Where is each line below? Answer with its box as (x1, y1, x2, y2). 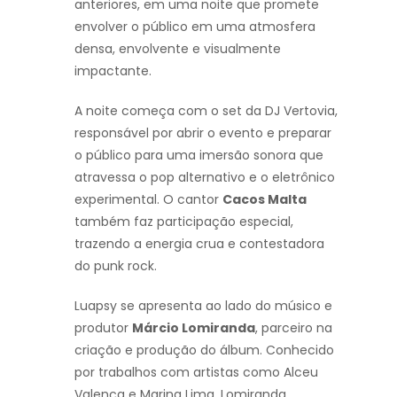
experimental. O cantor (74, 190, 222, 208)
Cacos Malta (222, 190, 307, 208)
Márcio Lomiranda (132, 318, 255, 337)
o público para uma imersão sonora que (74, 145, 323, 164)
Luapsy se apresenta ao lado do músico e (74, 296, 332, 315)
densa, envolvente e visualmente (74, 39, 281, 58)
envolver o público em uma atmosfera (74, 17, 315, 35)
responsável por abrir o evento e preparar (74, 123, 331, 142)
